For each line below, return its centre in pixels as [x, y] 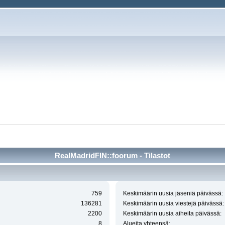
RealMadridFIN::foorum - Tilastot [113, 155]
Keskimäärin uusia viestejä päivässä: [173, 204]
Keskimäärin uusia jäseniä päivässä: [173, 194]
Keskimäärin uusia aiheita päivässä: [172, 214]
